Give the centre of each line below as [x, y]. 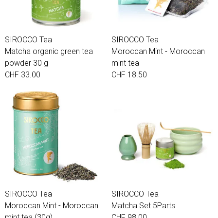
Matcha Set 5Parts [143, 206]
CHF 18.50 [129, 75]
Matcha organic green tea [49, 51]
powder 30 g [27, 63]
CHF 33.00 [23, 75]
